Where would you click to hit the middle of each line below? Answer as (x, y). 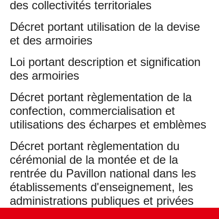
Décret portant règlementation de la (101, 97)
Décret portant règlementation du (95, 146)
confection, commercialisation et (92, 111)
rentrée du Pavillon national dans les (103, 173)
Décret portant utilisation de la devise (105, 27)
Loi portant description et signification (105, 62)
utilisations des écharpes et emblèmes (108, 124)
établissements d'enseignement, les (101, 187)
